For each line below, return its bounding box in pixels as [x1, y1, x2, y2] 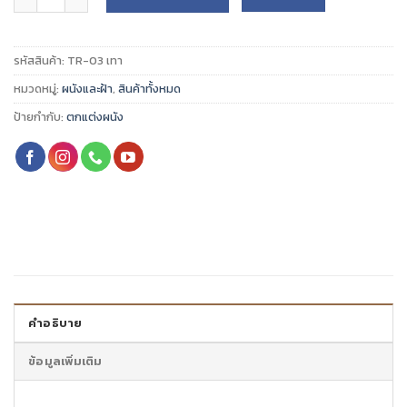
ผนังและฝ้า [62, 79, 113, 97]
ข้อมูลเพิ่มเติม [28, 352, 103, 370]
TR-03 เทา [67, 51, 123, 69]
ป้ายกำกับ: [14, 107, 66, 125]
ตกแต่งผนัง [66, 107, 124, 125]
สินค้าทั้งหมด [118, 79, 181, 97]
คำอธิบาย [28, 313, 83, 332]
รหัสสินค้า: [14, 51, 67, 69]
